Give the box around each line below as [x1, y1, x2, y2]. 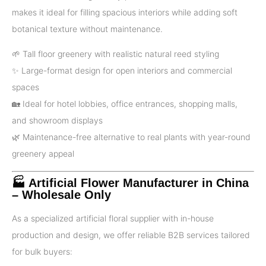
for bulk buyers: [12, 246, 72, 256]
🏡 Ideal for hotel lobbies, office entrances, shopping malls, [12, 99, 237, 109]
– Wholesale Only [12, 188, 111, 201]
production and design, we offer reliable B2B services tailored [12, 229, 250, 240]
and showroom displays [12, 115, 103, 126]
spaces [12, 82, 39, 93]
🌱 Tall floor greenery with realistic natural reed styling [12, 49, 219, 59]
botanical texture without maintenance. [12, 23, 163, 34]
